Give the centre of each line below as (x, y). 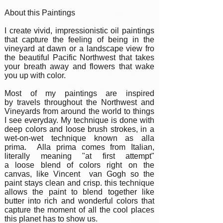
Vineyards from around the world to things (79, 111)
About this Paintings (40, 13)
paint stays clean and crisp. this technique (79, 183)
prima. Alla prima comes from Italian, (79, 147)
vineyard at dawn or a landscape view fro (79, 49)
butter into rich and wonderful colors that (79, 201)
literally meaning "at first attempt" (79, 156)
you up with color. (35, 75)
